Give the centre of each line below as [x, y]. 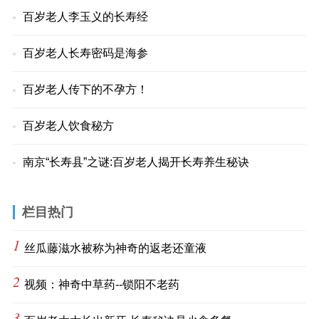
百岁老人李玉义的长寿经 [85, 17]
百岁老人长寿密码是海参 [85, 53]
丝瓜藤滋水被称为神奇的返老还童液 [115, 248]
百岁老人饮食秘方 [68, 126]
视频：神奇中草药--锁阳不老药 [101, 284]
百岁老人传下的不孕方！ [85, 89]
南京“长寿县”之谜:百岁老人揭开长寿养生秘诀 [136, 162]
